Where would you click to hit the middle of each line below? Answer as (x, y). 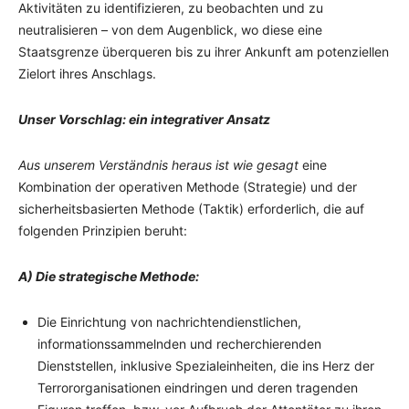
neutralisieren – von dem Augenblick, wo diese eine (170, 30)
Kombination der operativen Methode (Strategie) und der (188, 187)
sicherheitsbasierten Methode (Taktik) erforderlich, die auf (191, 209)
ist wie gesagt (259, 165)
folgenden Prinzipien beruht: (103, 231)
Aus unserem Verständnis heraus (115, 165)
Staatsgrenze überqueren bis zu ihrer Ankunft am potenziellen (204, 52)
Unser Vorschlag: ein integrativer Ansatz (144, 119)
